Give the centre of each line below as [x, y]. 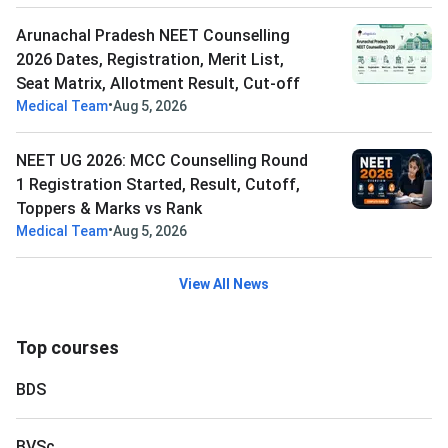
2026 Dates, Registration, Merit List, [150, 60]
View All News [224, 284]
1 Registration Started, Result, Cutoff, [158, 185]
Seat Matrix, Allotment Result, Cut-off [158, 84]
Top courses [67, 348]
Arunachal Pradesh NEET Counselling [153, 36]
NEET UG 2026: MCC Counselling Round [162, 161]
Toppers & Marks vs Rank [109, 209]
